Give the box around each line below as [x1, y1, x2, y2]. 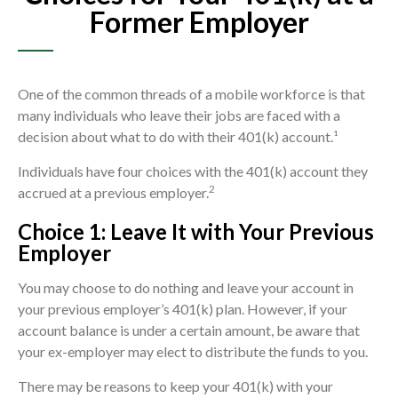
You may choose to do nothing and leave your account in [18, 279, 354, 297]
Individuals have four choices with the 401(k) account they [18, 163, 368, 180]
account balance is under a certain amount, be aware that [18, 322, 360, 339]
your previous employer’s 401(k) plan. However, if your [18, 300, 347, 318]
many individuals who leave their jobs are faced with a [18, 107, 340, 124]
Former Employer [89, 4, 309, 40]
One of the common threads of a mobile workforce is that [18, 85, 365, 103]
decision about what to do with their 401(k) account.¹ [18, 128, 338, 146]
